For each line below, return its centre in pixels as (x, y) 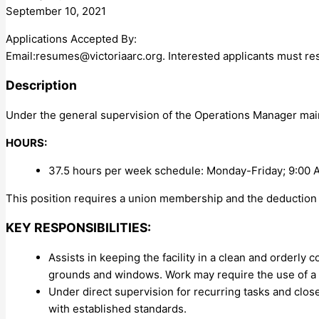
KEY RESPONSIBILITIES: (78, 228)
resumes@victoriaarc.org (99, 56)
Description (41, 85)
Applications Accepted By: (71, 38)
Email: (21, 56)
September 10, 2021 (56, 11)
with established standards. (117, 308)
